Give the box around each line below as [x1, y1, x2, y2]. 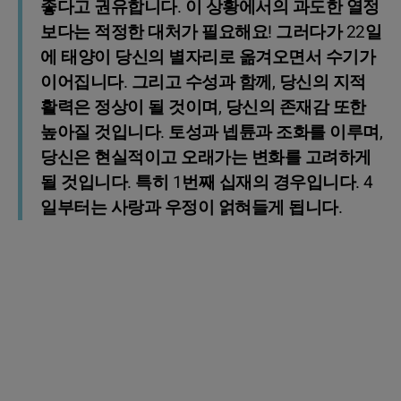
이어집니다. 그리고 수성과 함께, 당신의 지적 [40, 69, 366, 95]
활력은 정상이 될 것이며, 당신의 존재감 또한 [40, 94, 366, 120]
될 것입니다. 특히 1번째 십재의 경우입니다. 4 [40, 169, 373, 195]
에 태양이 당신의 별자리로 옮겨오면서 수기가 [40, 44, 375, 70]
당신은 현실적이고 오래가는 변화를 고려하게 [40, 144, 371, 170]
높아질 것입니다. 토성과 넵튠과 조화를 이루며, [40, 119, 382, 145]
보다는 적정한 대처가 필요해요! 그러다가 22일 [40, 19, 381, 45]
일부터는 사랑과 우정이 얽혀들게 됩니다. [40, 194, 342, 220]
